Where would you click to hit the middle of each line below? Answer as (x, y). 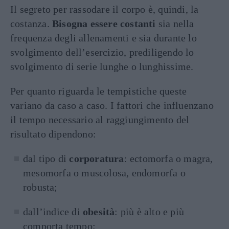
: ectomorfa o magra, (168, 158)
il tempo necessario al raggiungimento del (100, 119)
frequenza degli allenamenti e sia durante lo (104, 38)
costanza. (31, 23)
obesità (99, 211)
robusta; (40, 187)
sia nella (175, 23)
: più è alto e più (150, 211)
